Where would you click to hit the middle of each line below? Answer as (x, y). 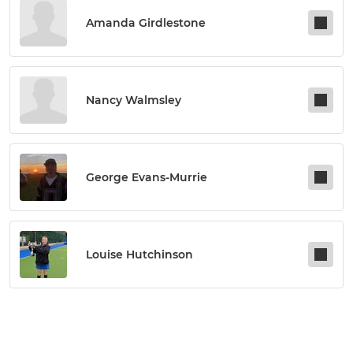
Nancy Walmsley (134, 100)
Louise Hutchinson (139, 255)
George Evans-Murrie (147, 177)
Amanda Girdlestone (146, 23)
